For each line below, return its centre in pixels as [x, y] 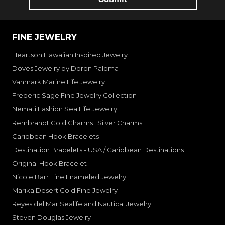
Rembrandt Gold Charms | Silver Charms [77, 122]
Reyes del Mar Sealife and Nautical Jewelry [82, 204]
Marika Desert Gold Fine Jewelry [65, 190]
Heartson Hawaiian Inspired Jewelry [70, 54]
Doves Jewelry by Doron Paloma [65, 68]
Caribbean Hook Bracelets [55, 136]
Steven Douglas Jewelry [51, 217]
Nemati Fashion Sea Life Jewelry [65, 109]
